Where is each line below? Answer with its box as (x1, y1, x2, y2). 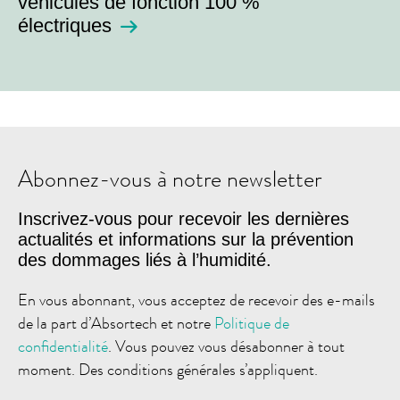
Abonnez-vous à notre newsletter (18, 162, 321, 196)
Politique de (214, 311, 289, 335)
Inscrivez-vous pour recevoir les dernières (18, 208, 349, 229)
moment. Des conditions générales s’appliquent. (18, 357, 318, 381)
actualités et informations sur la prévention (18, 229, 354, 249)
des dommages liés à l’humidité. (18, 249, 271, 270)
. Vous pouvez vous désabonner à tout (108, 334, 345, 358)
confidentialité (18, 334, 108, 358)
